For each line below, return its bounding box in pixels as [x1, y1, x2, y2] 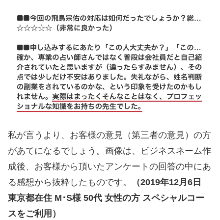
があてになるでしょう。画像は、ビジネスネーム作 [8, 146, 211, 156]
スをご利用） [8, 209, 61, 219]
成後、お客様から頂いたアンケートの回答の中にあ [8, 162, 211, 172]
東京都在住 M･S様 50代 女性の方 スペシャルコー [8, 193, 204, 203]
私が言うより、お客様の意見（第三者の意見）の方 [8, 130, 211, 140]
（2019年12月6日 [132, 177, 201, 188]
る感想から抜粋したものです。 [8, 177, 132, 188]
